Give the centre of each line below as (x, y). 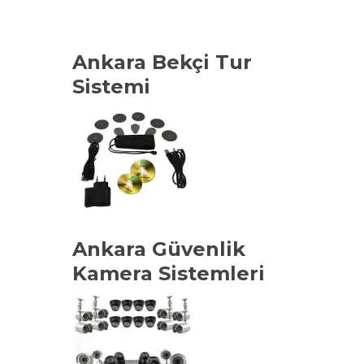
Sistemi (111, 87)
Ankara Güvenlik (159, 249)
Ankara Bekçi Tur (162, 63)
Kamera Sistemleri (169, 274)
